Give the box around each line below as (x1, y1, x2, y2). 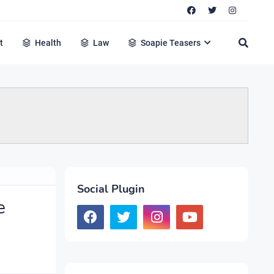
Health (35, 38, 62, 48)
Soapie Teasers (141, 38, 201, 48)
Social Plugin (77, 182, 145, 196)
